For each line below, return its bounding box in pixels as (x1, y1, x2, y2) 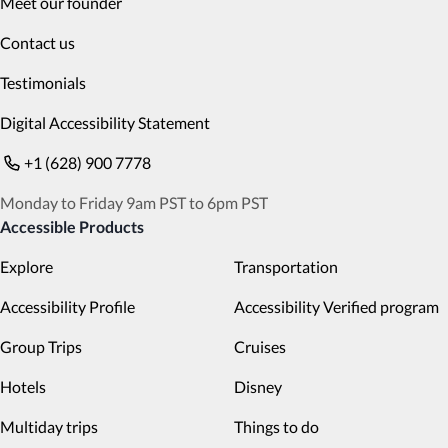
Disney (234, 377, 282, 396)
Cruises (234, 337, 286, 356)
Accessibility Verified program (234, 297, 439, 316)
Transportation (234, 257, 338, 276)
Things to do (234, 417, 319, 436)
